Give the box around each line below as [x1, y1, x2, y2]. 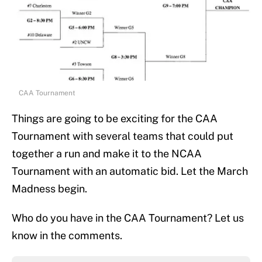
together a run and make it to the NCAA [12, 147, 202, 160]
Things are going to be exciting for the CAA [12, 112, 218, 125]
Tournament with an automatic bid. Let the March [12, 165, 248, 178]
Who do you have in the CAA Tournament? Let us [12, 212, 244, 225]
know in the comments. [12, 229, 122, 242]
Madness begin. [12, 182, 87, 195]
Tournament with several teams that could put [12, 130, 233, 143]
